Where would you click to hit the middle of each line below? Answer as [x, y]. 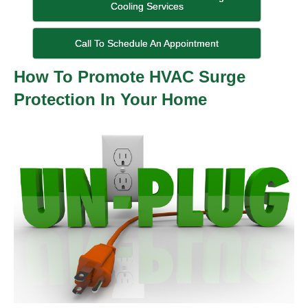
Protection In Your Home [110, 100]
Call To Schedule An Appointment [147, 44]
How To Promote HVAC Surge [130, 77]
